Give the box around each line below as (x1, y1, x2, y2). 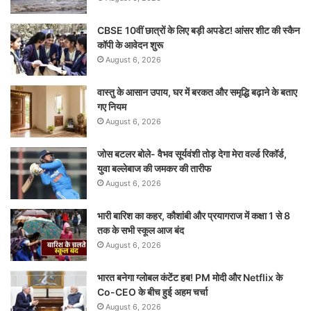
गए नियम (97, 100, 126, 112)
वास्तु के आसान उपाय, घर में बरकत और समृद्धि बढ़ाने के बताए (97, 85, 297, 98)
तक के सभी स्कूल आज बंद (97, 224, 184, 236)
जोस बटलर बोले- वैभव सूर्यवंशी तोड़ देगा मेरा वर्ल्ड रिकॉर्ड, (97, 147, 287, 160)
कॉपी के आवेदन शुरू (97, 38, 163, 51)
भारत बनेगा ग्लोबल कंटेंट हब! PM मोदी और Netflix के (97, 271, 283, 283)
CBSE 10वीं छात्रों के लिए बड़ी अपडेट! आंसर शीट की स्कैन (97, 24, 300, 36)
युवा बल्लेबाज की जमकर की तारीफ (97, 162, 211, 174)
